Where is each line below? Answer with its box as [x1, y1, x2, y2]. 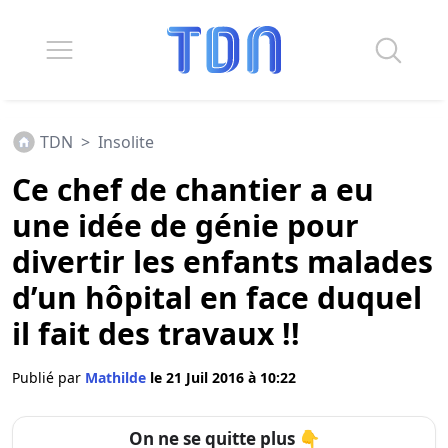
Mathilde [85, 368, 150, 387]
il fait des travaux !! [12, 313, 300, 354]
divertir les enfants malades [12, 241, 433, 282]
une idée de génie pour [12, 205, 359, 246]
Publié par [12, 368, 85, 387]
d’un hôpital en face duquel [12, 277, 422, 318]
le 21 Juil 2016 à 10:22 [150, 368, 296, 387]
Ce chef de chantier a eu [12, 169, 374, 210]
